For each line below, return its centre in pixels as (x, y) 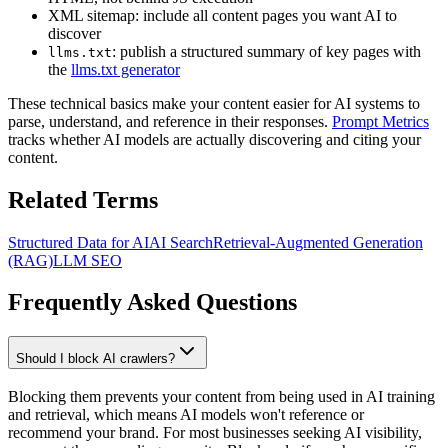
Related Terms (83, 199)
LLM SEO (87, 260)
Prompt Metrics (380, 121)
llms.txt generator (125, 69)
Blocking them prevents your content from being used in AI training (221, 397)
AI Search (181, 242)
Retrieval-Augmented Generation (318, 242)
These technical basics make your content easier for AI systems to (214, 103)
